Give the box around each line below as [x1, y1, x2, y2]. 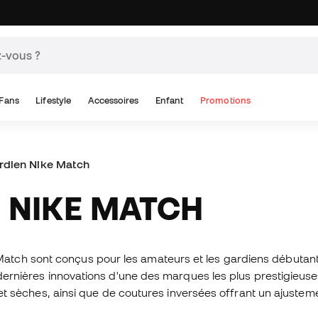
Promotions [200, 95, 251, 106]
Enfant [155, 95, 184, 106]
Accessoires [87, 95, 139, 106]
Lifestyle [35, 95, 72, 106]
